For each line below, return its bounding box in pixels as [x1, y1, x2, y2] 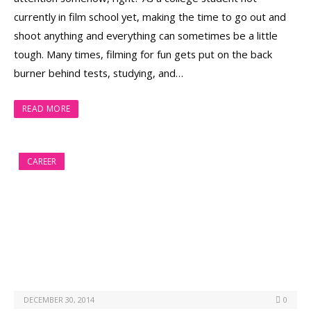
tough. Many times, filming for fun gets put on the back [14, 47, 272, 61]
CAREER [27, 155, 56, 167]
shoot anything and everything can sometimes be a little [14, 28, 278, 42]
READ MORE [22, 102, 71, 115]
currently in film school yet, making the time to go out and [14, 9, 286, 24]
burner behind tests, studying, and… [14, 65, 183, 80]
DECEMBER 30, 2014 [24, 294, 94, 305]
